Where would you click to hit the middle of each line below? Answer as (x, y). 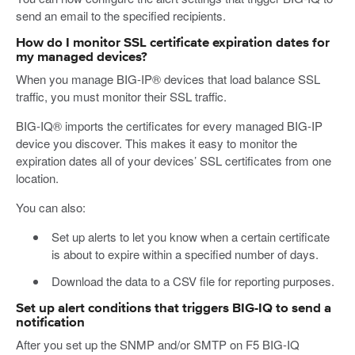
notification (50, 323)
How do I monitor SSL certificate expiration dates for (173, 43)
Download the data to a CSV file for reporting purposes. (193, 281)
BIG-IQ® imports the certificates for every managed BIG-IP (169, 125)
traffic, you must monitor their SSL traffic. (121, 96)
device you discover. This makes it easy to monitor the (157, 143)
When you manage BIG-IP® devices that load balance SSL (168, 78)
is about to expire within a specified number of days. (185, 254)
